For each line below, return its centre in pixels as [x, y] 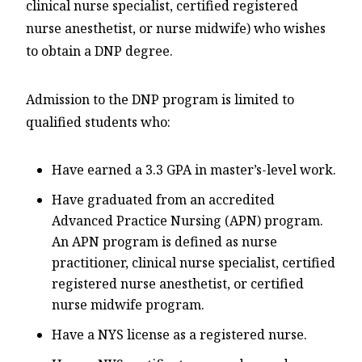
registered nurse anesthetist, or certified [178, 283]
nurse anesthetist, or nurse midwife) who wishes [176, 28]
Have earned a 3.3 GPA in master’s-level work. [194, 169]
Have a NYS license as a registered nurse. [179, 334]
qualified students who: [98, 122]
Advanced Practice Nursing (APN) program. [187, 220]
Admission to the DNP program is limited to [160, 99]
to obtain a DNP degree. [99, 51]
